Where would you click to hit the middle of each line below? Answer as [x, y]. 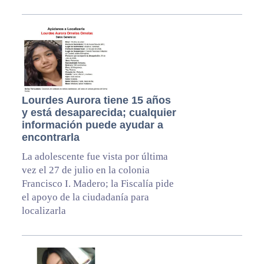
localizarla [44, 211]
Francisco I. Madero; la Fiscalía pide [98, 184]
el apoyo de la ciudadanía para [85, 197]
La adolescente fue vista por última [95, 157]
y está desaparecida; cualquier [99, 113]
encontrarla [50, 138]
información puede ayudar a [92, 125]
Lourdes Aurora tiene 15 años [96, 100]
